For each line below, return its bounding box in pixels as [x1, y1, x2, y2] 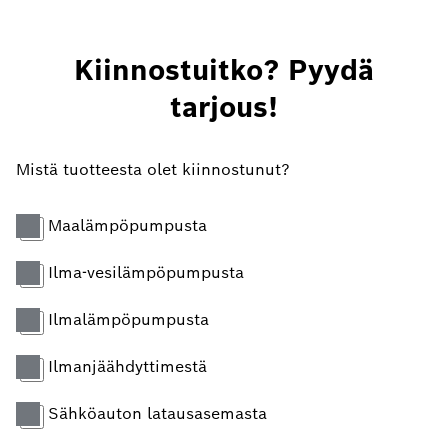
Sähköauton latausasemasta [48, 402, 267, 424]
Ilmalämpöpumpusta [48, 308, 209, 330]
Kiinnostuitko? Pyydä [73, 51, 374, 88]
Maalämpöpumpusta [48, 214, 207, 236]
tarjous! [169, 88, 278, 125]
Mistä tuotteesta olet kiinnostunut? [16, 158, 290, 180]
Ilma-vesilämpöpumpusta [48, 261, 244, 283]
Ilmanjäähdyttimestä [48, 355, 207, 377]
